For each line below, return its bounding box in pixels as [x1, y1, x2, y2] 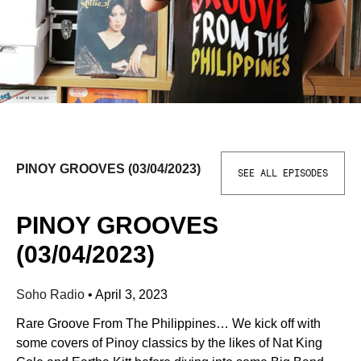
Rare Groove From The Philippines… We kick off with [16, 317, 321, 330]
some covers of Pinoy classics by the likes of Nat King [16, 336, 322, 350]
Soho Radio [16, 288, 88, 301]
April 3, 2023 [95, 288, 168, 301]
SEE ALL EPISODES [238, 168, 328, 178]
